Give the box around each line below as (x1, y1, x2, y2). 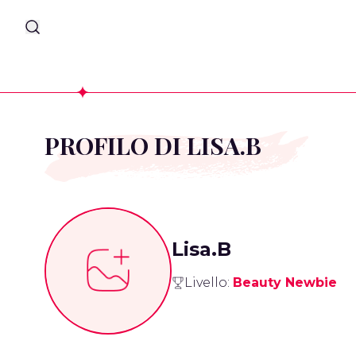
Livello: (184, 274, 233, 290)
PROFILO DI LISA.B (44, 130, 261, 161)
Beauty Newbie (233, 274, 337, 290)
